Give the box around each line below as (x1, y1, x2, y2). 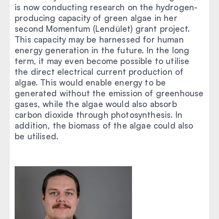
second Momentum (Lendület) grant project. (15, 23, 190, 34)
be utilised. (15, 131, 59, 141)
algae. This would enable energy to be (15, 77, 166, 88)
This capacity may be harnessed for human (15, 34, 184, 44)
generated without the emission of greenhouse (15, 88, 204, 98)
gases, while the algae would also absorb (15, 98, 177, 109)
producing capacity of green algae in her (15, 12, 177, 23)
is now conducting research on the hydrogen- (15, 1, 198, 12)
